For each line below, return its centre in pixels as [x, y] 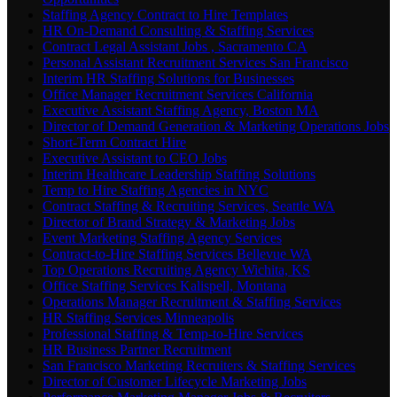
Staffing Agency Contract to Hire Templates [165, 15]
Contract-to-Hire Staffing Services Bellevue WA [177, 254]
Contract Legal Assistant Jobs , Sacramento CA [175, 47]
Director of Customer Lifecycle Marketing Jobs [175, 382]
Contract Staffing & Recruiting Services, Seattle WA [189, 206]
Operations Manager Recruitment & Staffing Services [192, 302]
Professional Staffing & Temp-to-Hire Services [173, 334]
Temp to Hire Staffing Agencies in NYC [156, 191]
